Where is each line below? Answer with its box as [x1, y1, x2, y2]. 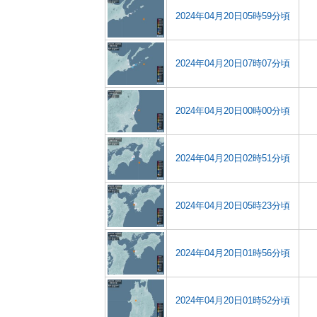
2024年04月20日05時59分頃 [175, 11, 290, 21]
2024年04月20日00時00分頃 [175, 105, 290, 116]
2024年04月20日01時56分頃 [175, 248, 290, 258]
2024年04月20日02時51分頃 [175, 153, 290, 163]
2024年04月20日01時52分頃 [175, 295, 290, 306]
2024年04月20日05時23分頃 [175, 200, 290, 211]
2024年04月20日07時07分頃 [175, 58, 290, 69]
